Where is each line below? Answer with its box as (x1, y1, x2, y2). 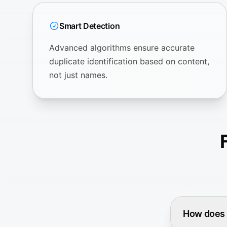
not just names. (49, 69, 107, 80)
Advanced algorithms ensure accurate (49, 42, 195, 53)
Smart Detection (59, 20, 120, 31)
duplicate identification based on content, (49, 56, 209, 66)
